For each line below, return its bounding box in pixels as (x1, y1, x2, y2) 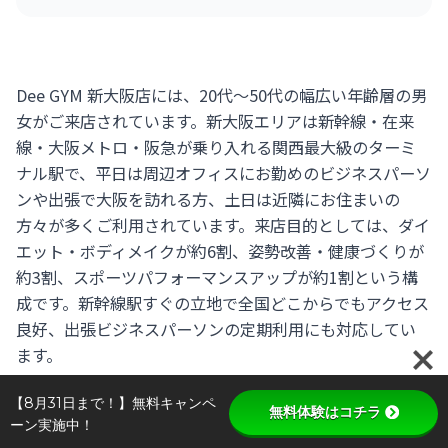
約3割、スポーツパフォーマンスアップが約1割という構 (16, 264, 419, 289)
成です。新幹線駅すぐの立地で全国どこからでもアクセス (16, 290, 430, 315)
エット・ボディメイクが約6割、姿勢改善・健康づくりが (16, 238, 425, 263)
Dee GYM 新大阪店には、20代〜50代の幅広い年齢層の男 (16, 82, 428, 107)
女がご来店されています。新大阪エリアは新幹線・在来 (16, 108, 415, 133)
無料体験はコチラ (268, 403, 381, 421)
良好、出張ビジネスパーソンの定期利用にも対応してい (16, 316, 417, 341)
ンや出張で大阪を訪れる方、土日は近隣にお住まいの (16, 186, 401, 211)
